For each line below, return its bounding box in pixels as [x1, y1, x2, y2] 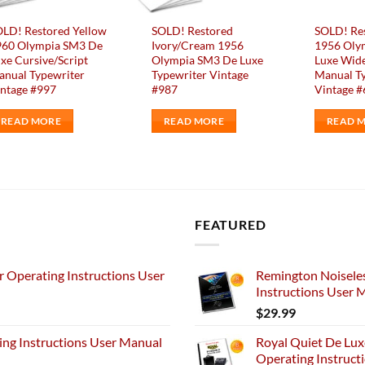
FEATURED [195, 217, 266, 233]
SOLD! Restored [152, 23, 234, 37]
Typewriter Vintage [152, 67, 249, 81]
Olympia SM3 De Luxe [152, 52, 264, 67]
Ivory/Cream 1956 [152, 37, 244, 52]
